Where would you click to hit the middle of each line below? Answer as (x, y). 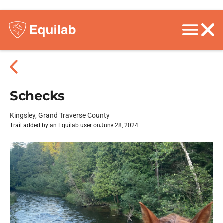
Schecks (37, 96)
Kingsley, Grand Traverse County (60, 115)
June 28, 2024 (119, 125)
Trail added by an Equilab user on (55, 125)
